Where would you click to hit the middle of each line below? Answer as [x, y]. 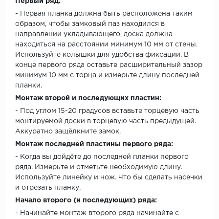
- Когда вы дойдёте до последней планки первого [102, 157]
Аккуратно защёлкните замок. [68, 132]
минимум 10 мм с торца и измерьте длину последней [107, 76]
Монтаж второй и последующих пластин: [88, 99]
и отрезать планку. [48, 188]
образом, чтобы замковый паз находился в [90, 24]
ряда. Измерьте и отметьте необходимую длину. [99, 167]
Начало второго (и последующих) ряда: [86, 201]
